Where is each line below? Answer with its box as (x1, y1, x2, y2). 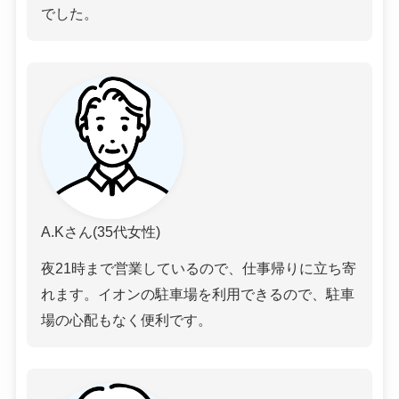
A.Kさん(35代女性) (40, 223, 160, 240)
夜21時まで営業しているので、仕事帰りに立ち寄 (40, 260, 356, 277)
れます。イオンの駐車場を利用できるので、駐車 (40, 286, 354, 303)
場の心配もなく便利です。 (40, 312, 212, 329)
